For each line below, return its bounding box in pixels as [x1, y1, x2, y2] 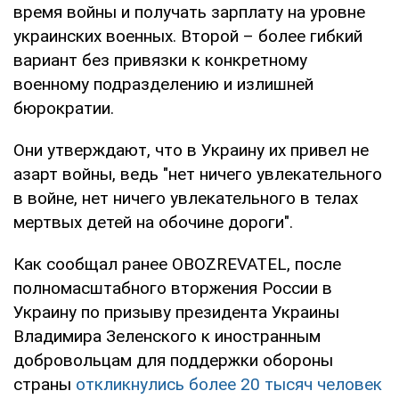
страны [13, 373, 76, 395]
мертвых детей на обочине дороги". [13, 211, 293, 232]
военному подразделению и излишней [13, 73, 313, 94]
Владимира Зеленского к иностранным [13, 325, 321, 346]
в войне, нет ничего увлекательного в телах [13, 187, 358, 208]
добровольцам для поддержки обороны [13, 349, 333, 370]
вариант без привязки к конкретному [13, 49, 307, 70]
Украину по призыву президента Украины [13, 301, 339, 322]
